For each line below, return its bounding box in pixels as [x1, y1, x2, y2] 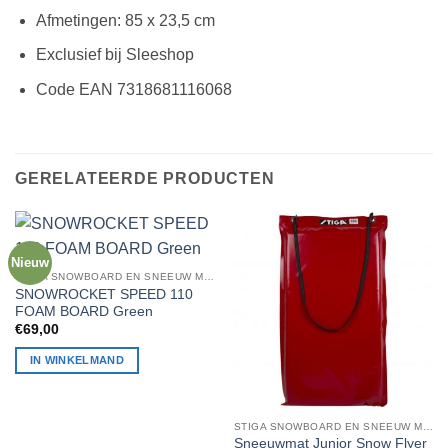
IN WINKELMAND [29, 354, 125, 367]
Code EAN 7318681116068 [35, 80, 232, 98]
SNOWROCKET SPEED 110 [14, 287, 193, 302]
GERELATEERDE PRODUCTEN [15, 169, 275, 187]
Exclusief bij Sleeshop [35, 46, 194, 64]
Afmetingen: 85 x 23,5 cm [35, 11, 215, 29]
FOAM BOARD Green [14, 304, 153, 319]
